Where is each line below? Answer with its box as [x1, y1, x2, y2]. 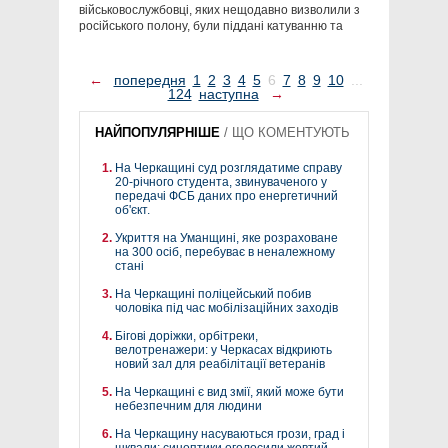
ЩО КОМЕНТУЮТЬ [232, 125, 350, 141]
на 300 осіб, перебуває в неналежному [115, 245, 335, 260]
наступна [198, 86, 259, 103]
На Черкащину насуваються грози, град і [115, 427, 345, 442]
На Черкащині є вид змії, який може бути [115, 385, 344, 400]
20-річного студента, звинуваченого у [115, 175, 327, 190]
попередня [113, 72, 186, 89]
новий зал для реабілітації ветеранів [115, 357, 325, 372]
